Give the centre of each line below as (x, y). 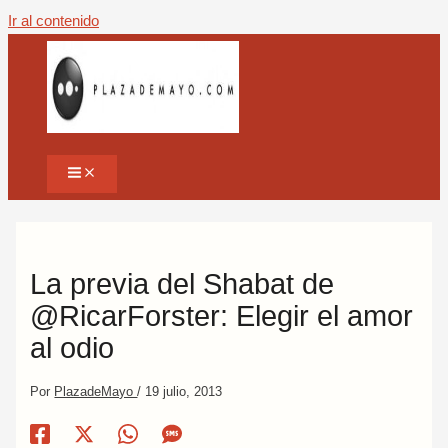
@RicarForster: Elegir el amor (222, 315)
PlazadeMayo (96, 391)
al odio (72, 347)
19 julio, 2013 (184, 391)
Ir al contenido (53, 21)
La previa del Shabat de (182, 283)
